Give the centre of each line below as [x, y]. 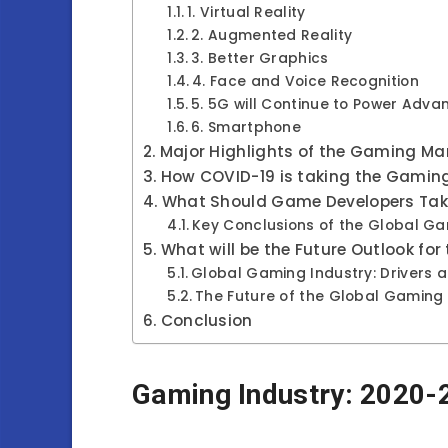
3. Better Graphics [262, 58]
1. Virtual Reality [248, 12]
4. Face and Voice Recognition [308, 81]
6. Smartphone [248, 127]
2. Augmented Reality [274, 35]
